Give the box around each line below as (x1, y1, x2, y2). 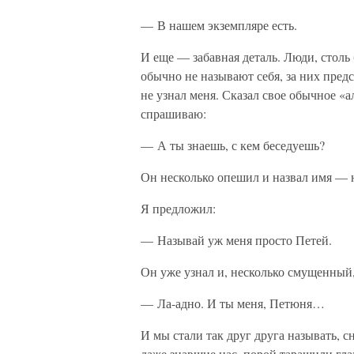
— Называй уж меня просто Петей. (141, 232, 332, 248)
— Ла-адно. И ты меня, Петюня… (141, 295, 325, 311)
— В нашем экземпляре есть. (141, 17, 297, 33)
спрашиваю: (141, 105, 206, 122)
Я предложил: (141, 200, 216, 217)
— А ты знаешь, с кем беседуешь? (141, 137, 325, 153)
